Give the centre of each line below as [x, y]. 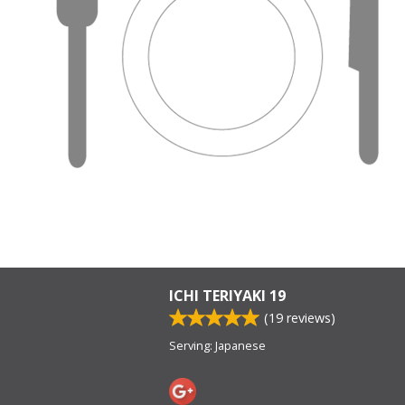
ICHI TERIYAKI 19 [227, 295]
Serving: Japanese [217, 345]
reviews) [309, 317]
